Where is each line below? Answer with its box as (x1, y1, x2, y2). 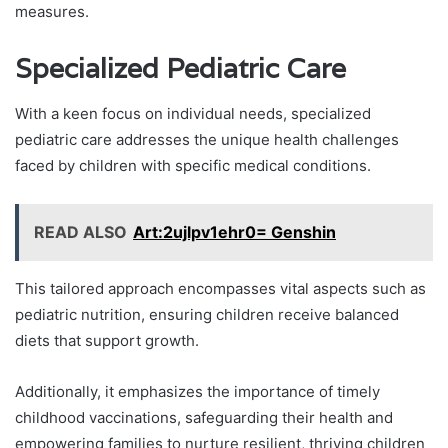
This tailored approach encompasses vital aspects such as (15, 278, 426, 298)
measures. (15, 2, 89, 22)
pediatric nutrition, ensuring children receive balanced (15, 304, 399, 324)
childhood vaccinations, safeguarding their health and (15, 407, 393, 427)
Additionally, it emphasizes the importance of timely (15, 381, 380, 401)
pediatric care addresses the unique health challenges (15, 129, 399, 149)
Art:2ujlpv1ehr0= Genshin (133, 221, 336, 242)
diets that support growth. (15, 330, 199, 350)
